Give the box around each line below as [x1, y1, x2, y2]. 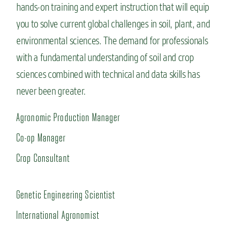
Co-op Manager [16, 131, 66, 145]
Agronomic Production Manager [16, 110, 121, 125]
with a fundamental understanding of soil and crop [16, 51, 194, 64]
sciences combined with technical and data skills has [16, 68, 200, 81]
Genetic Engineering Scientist [16, 188, 116, 202]
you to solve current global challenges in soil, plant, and [16, 17, 210, 31]
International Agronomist [16, 208, 99, 222]
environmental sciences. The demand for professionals [16, 34, 208, 47]
